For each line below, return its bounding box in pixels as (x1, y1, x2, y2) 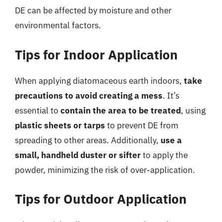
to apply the (141, 149, 188, 161)
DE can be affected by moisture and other (15, 5, 171, 16)
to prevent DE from (105, 119, 178, 131)
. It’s (163, 90, 179, 101)
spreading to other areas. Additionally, (15, 134, 161, 146)
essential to (15, 105, 60, 116)
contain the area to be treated (60, 105, 181, 116)
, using (181, 105, 206, 116)
